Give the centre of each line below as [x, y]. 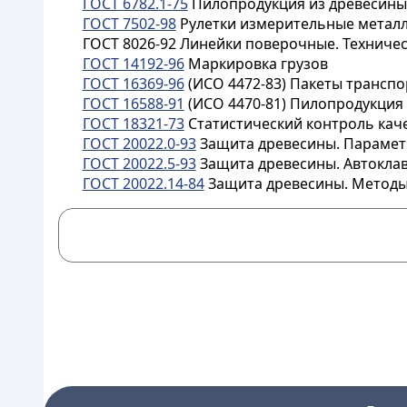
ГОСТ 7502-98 [129, 24]
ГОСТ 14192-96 [133, 64]
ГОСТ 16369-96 [133, 84]
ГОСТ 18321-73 [133, 124]
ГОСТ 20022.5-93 [139, 164]
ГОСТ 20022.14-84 [143, 184]
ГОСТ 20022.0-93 [139, 144]
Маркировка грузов [256, 64]
